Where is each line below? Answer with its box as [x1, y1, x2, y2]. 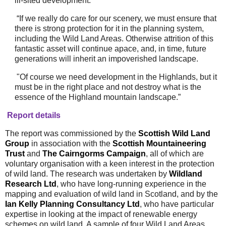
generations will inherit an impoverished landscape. [14, 54, 198, 64]
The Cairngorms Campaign [42, 149, 146, 158]
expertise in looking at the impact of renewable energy [5, 209, 197, 218]
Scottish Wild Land [138, 129, 210, 138]
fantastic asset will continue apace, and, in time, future [14, 44, 206, 53]
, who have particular [140, 199, 214, 208]
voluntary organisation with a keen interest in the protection [5, 159, 214, 168]
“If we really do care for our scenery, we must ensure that [16, 14, 216, 23]
